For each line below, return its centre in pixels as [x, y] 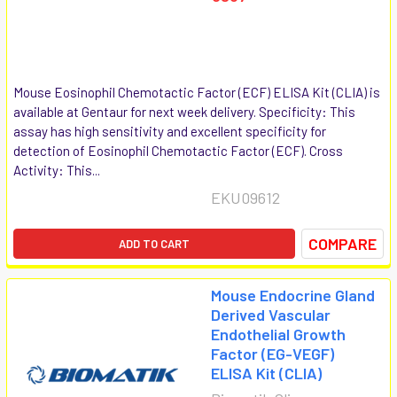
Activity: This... [57, 170]
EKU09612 [245, 197]
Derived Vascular [271, 314]
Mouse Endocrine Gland [293, 295]
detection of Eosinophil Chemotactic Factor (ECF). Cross [178, 150]
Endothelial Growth [278, 334]
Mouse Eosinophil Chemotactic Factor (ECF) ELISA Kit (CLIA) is [197, 92]
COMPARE [343, 243]
